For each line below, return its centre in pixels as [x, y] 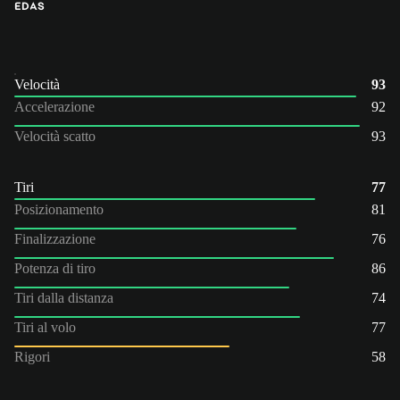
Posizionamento [59, 209]
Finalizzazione [55, 238]
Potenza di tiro [55, 268]
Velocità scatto [55, 136]
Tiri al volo [45, 327]
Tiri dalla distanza [64, 297]
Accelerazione [54, 106]
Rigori [32, 356]
